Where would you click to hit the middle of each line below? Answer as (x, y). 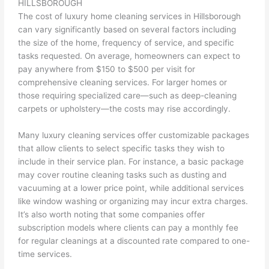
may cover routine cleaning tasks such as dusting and (122, 175)
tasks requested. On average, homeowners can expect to (129, 56)
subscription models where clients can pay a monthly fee (128, 228)
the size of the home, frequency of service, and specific (126, 43)
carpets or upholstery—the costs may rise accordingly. (125, 109)
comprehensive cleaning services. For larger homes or (123, 83)
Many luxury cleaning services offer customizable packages (134, 135)
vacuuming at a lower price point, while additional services (131, 188)
